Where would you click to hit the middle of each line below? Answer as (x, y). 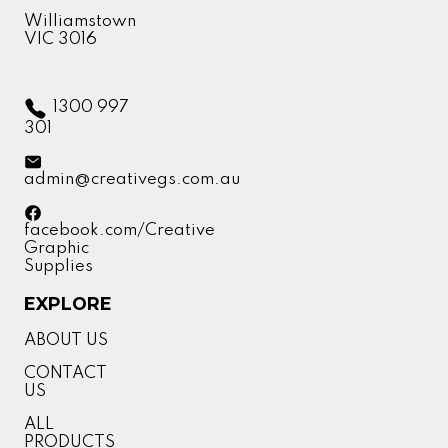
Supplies (58, 266)
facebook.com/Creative (119, 230)
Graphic (56, 248)
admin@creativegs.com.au (132, 179)
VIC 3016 (60, 40)
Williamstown (80, 22)
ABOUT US (66, 340)
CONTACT (65, 373)
